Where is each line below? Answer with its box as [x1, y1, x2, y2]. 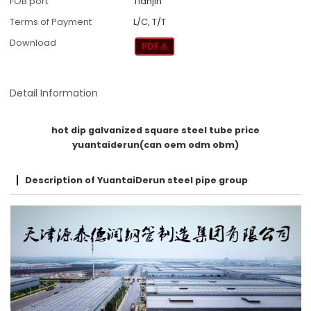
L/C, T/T [133, 15, 167, 29]
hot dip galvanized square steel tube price [51, 123, 260, 137]
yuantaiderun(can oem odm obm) [72, 137, 239, 151]
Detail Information [10, 85, 99, 100]
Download [10, 36, 57, 50]
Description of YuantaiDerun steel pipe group [25, 173, 249, 187]
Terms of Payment [10, 15, 92, 29]
